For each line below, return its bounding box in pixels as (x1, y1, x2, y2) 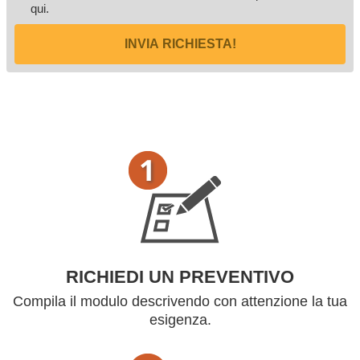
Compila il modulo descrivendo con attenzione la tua (13, 293, 347, 309)
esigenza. (149, 312, 211, 328)
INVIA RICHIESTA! (124, 37, 236, 51)
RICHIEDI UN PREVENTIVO (66, 267, 294, 287)
